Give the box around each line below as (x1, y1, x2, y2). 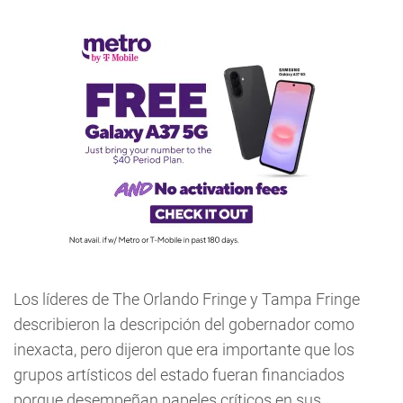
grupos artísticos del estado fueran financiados (13, 365, 345, 384)
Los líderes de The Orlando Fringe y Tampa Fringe (13, 290, 360, 309)
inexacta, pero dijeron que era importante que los (13, 340, 354, 359)
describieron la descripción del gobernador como (13, 315, 354, 334)
